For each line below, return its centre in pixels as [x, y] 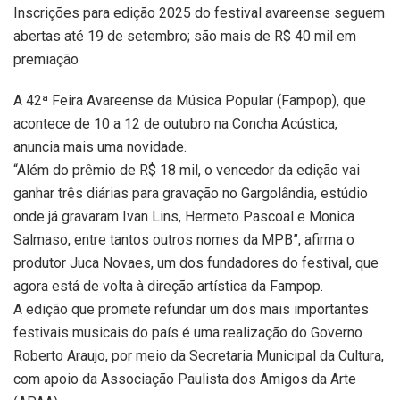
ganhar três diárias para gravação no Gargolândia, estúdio [191, 193]
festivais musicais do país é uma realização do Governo [188, 333]
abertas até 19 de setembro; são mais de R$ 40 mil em [185, 36]
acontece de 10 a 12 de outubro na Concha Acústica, [175, 124]
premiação [46, 59]
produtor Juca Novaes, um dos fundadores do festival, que [196, 263]
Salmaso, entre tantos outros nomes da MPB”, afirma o [184, 240]
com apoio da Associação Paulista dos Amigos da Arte [185, 379]
